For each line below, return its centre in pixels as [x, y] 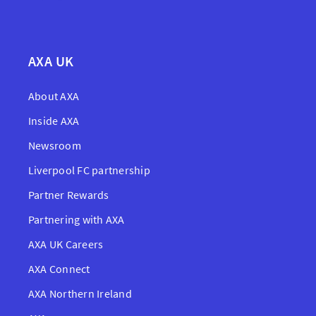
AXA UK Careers [66, 244]
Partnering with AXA [77, 220]
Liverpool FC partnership [89, 170]
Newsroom [55, 146]
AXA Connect [59, 269]
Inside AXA [54, 121]
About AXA [54, 96]
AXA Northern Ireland [80, 294]
